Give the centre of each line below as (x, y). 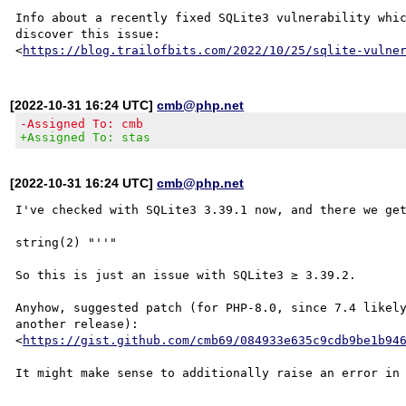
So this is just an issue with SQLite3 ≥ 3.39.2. (186, 275)
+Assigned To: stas (86, 137)
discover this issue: (88, 34)
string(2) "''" (67, 242)
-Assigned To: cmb (82, 123)
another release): (77, 324)
